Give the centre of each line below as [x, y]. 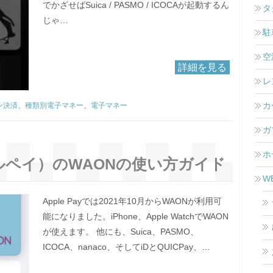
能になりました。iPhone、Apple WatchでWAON [135, 217]
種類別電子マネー [54, 106]
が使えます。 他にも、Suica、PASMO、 [120, 232]
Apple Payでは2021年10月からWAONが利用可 [132, 201]
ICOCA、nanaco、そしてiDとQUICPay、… [126, 247]
